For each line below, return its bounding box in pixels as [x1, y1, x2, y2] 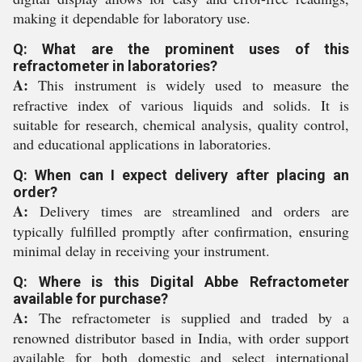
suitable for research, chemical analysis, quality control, [13, 115, 349, 134]
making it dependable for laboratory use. [13, 8, 250, 27]
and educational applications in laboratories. [13, 134, 271, 154]
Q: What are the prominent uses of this [13, 40, 349, 57]
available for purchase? [13, 290, 168, 307]
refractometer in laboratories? [13, 57, 217, 74]
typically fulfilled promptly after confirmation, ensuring [13, 221, 349, 241]
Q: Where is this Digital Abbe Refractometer [13, 273, 349, 290]
